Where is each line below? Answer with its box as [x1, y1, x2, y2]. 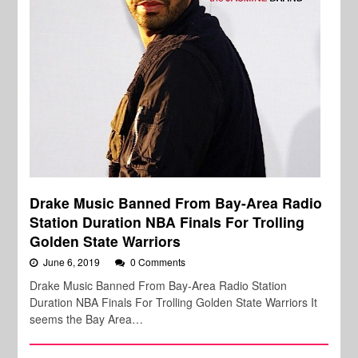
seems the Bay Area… [30, 311, 144, 328]
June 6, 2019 [43, 255, 103, 269]
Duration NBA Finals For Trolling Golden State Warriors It [30, 294, 318, 311]
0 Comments [130, 255, 186, 269]
